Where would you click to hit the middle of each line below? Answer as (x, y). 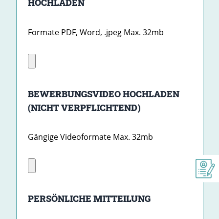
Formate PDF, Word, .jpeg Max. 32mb (96, 32)
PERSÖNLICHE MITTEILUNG (89, 198)
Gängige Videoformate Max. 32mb (90, 137)
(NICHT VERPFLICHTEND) (84, 107)
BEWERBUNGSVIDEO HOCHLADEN (103, 94)
